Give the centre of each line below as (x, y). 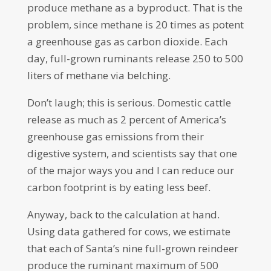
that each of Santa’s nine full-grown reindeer (132, 248)
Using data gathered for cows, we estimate (129, 231)
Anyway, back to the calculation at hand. (123, 214)
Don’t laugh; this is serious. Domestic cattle (129, 103)
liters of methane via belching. (99, 75)
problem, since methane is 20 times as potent (135, 24)
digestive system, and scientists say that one (132, 153)
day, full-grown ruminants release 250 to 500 (135, 58)
